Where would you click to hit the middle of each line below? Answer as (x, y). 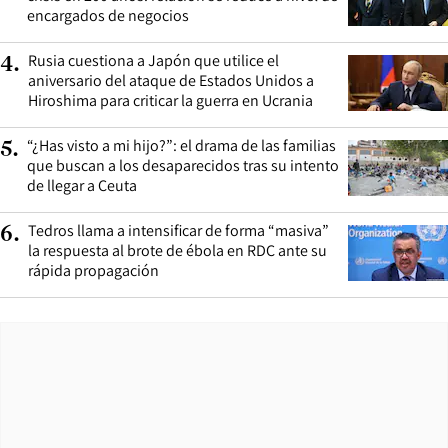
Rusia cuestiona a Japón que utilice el (153, 60)
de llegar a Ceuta (82, 185)
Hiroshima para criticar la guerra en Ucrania (170, 100)
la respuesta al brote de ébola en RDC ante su (177, 250)
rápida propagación (93, 270)
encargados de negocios (108, 15)
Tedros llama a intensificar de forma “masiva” (178, 230)
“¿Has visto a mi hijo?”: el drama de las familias (181, 145)
